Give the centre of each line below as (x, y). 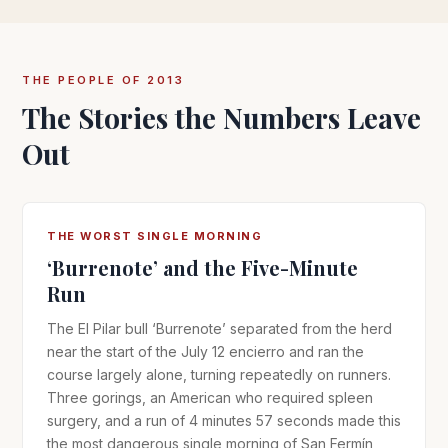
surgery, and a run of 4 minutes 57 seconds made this (224, 420)
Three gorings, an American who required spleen (210, 397)
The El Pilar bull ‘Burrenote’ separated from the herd (219, 328)
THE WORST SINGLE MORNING (154, 236)
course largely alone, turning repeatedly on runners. (219, 374)
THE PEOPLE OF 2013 (103, 80)
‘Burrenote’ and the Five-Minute (202, 267)
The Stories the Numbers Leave (221, 117)
